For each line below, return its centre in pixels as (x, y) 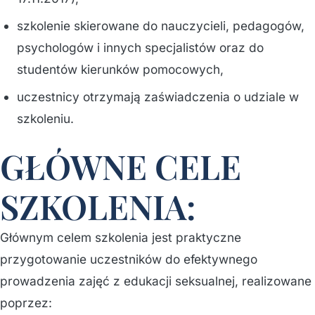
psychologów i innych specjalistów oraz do (140, 47)
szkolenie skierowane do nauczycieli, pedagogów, (161, 26)
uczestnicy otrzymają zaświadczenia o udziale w (158, 97)
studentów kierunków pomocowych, (120, 69)
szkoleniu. (45, 118)
